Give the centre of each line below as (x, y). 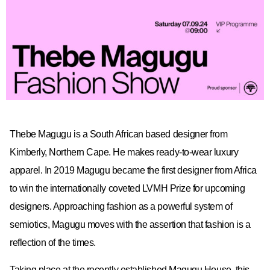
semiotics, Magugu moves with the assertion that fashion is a (130, 225)
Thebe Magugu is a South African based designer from (119, 134)
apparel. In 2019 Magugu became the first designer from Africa (133, 171)
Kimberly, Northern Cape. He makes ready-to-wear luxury (124, 152)
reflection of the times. (54, 243)
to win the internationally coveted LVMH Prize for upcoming (127, 189)
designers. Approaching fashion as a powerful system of (121, 207)
